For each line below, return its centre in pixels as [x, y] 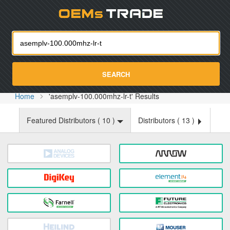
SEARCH [116, 74]
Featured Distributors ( [64, 120]
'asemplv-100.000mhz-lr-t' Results [104, 96]
